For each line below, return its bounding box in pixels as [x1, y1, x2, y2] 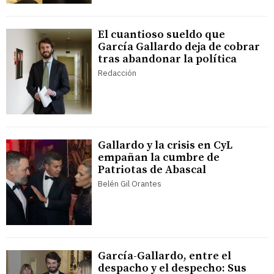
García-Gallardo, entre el [98, 249, 231, 264]
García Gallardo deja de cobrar [98, 40, 260, 54]
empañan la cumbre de [98, 150, 220, 165]
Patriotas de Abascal [98, 163, 206, 177]
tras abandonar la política [98, 52, 237, 67]
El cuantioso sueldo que [98, 28, 225, 42]
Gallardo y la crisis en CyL [98, 138, 232, 153]
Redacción [98, 68, 136, 79]
